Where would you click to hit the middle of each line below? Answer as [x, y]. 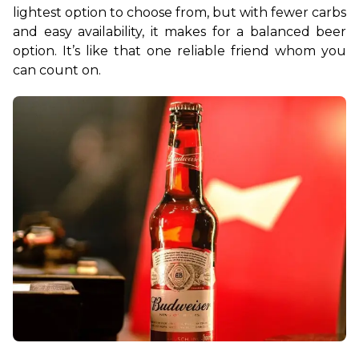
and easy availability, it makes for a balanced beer [179, 31]
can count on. [57, 70]
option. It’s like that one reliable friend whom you [179, 50]
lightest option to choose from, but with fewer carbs [179, 12]
